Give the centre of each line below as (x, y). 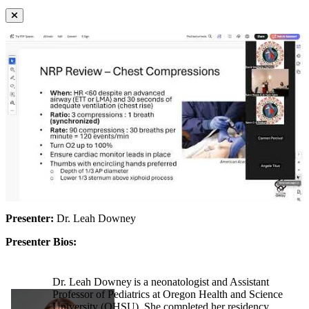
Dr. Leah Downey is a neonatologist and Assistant (161, 281)
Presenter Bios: (41, 241)
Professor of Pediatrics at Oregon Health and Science (168, 294)
